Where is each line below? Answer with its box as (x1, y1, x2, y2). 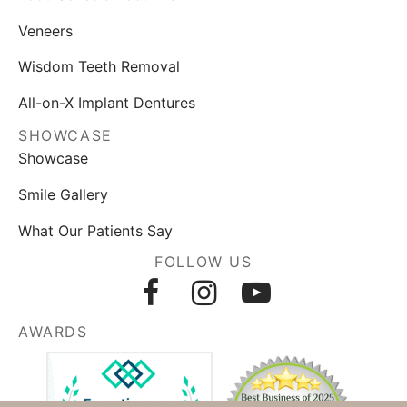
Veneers (18, 21, 73, 40)
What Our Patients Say (18, 221, 173, 240)
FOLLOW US (154, 253, 253, 272)
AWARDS (18, 323, 88, 342)
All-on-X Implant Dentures (18, 94, 195, 114)
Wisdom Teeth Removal (18, 57, 180, 76)
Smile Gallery (18, 184, 108, 203)
